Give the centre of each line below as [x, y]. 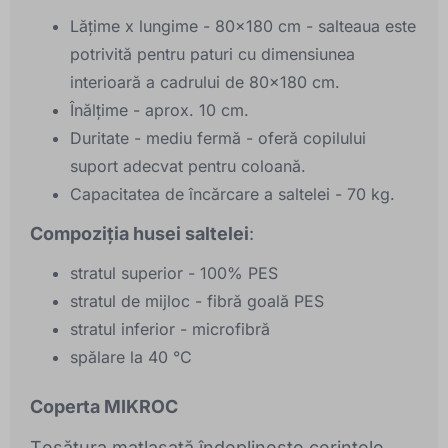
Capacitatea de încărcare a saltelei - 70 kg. [232, 194]
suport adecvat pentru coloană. [188, 166]
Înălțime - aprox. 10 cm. [159, 110]
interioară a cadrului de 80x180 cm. [205, 82]
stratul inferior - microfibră [170, 329]
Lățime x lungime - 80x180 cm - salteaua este [243, 26]
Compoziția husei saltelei [139, 234]
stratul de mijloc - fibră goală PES [197, 301]
